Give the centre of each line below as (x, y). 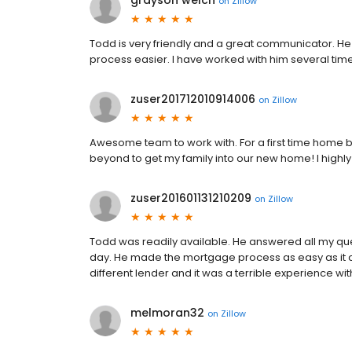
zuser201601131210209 (191, 198)
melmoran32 (167, 313)
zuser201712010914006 (193, 99)
